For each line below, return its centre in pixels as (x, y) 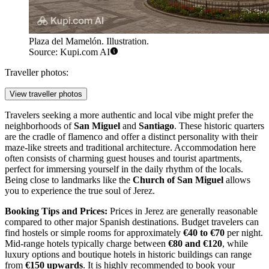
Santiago (156, 125)
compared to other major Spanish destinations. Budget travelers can (132, 222)
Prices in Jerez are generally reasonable (183, 211)
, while (235, 243)
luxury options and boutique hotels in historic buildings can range (128, 254)
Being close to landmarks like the (69, 180)
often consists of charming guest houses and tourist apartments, (123, 158)
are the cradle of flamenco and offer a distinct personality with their (131, 136)
